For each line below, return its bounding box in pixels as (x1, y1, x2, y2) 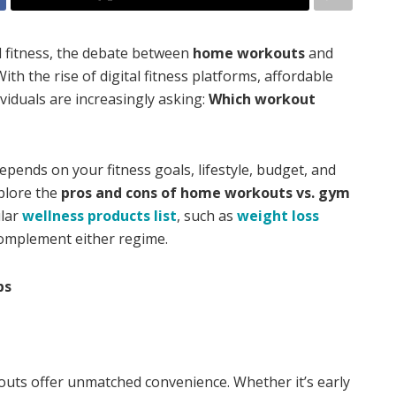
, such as (177, 206, 237, 226)
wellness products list (22, 206, 177, 226)
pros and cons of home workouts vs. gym (61, 183, 350, 203)
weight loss (237, 206, 319, 226)
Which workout (209, 89, 316, 110)
